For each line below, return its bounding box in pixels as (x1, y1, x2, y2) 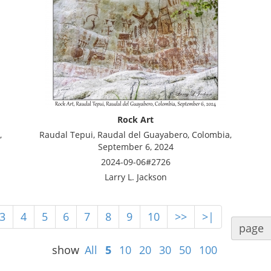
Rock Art (117, 114, 154, 125)
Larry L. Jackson (104, 171, 167, 183)
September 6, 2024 (97, 141, 174, 152)
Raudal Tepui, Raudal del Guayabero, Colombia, (39, 129, 232, 140)
